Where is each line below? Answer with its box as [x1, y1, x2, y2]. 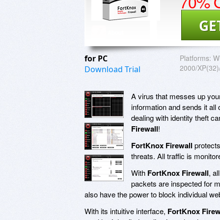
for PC [84, 53, 110, 64]
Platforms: [180, 53, 211, 63]
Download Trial [84, 63, 140, 75]
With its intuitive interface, [84, 205, 167, 216]
